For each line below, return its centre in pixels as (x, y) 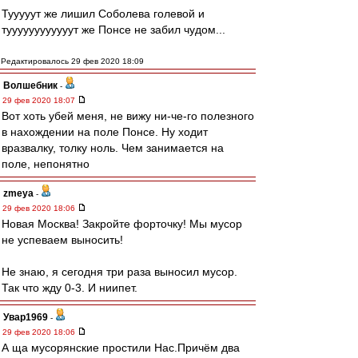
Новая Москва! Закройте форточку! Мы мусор (122, 224)
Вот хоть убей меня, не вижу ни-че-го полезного (128, 116)
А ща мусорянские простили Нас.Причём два (121, 348)
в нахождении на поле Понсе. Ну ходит (105, 132)
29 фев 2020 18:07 (40, 100)
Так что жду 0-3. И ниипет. (70, 288)
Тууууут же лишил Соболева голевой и (103, 14)
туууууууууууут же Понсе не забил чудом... (113, 30)
